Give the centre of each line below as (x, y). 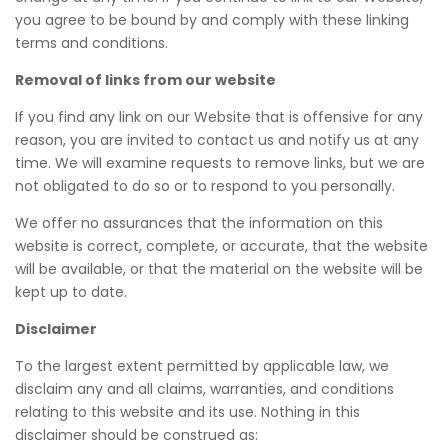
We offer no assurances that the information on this (199, 223)
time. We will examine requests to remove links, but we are (220, 163)
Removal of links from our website (145, 80)
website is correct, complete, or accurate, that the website (221, 246)
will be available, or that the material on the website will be (219, 269)
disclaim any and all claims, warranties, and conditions (204, 389)
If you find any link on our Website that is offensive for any (219, 117)
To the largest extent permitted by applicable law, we (202, 366)
